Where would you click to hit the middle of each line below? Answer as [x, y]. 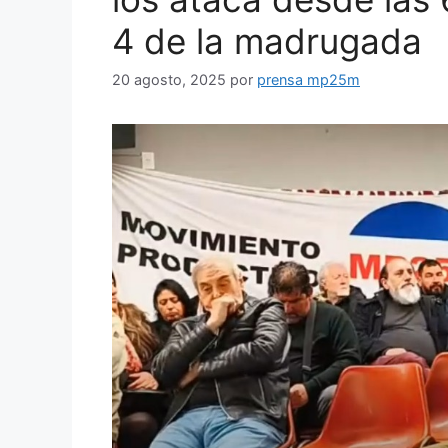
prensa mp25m [308, 80]
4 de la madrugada [267, 40]
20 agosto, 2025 [169, 80]
